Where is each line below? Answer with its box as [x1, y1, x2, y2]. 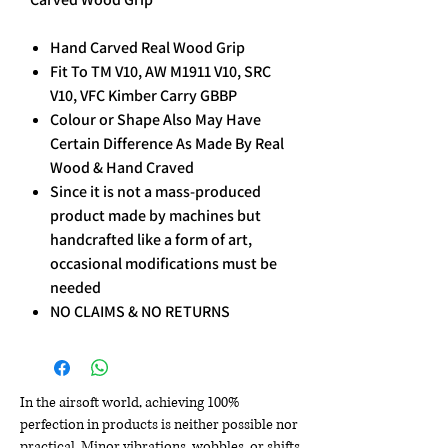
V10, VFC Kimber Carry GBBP [50, 85, 237, 107]
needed [50, 277, 101, 299]
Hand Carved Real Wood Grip [50, 37, 245, 59]
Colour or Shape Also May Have [50, 109, 261, 131]
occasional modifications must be [50, 253, 277, 275]
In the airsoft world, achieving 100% [20, 393, 239, 413]
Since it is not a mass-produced [50, 181, 261, 203]
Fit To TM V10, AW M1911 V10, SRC [50, 61, 271, 83]
